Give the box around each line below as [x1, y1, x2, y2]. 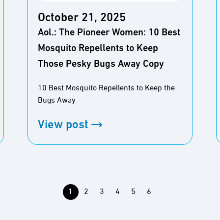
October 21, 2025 [38, 12, 126, 24]
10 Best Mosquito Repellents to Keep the [38, 83, 175, 92]
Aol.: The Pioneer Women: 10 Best [38, 27, 180, 38]
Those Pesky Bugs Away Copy [38, 59, 164, 69]
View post [38, 119, 88, 132]
